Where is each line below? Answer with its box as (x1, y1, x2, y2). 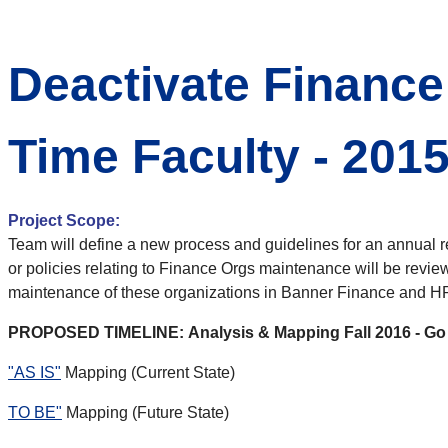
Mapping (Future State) (62, 404, 229, 422)
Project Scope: (8, 212, 120, 230)
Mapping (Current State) (61, 364, 235, 382)
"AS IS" (8, 364, 61, 382)
